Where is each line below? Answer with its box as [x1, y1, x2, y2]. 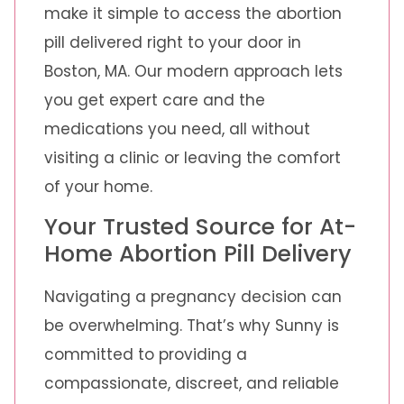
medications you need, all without [44, 117, 310, 140]
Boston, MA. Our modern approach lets [44, 60, 343, 82]
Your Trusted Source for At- [44, 211, 356, 243]
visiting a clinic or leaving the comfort [44, 146, 341, 169]
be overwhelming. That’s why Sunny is [44, 315, 339, 337]
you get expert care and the [44, 88, 265, 111]
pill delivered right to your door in [44, 31, 301, 53]
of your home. [44, 175, 152, 197]
